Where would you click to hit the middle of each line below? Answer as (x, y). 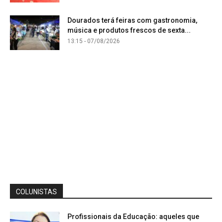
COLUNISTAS (36, 192)
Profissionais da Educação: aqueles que (133, 217)
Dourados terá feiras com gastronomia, (132, 21)
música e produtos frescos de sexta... (129, 30)
